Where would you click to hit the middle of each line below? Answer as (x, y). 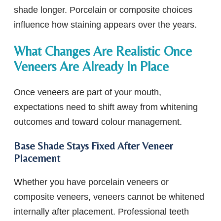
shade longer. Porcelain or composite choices (103, 10)
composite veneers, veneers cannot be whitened (109, 197)
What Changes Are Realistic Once (103, 51)
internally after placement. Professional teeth (101, 212)
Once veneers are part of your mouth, (88, 92)
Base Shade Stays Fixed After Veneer (93, 146)
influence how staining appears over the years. (105, 25)
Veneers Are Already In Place (91, 66)
